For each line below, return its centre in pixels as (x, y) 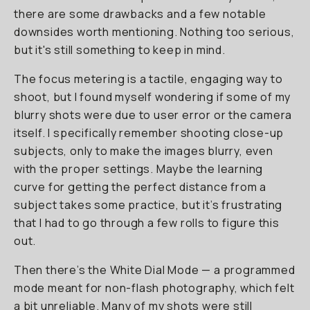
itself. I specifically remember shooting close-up (149, 133)
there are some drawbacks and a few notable (140, 14)
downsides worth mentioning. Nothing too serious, (154, 32)
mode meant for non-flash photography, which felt (154, 288)
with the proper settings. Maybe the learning (139, 169)
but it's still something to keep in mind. (120, 50)
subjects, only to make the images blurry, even (144, 151)
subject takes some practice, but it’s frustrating (148, 205)
